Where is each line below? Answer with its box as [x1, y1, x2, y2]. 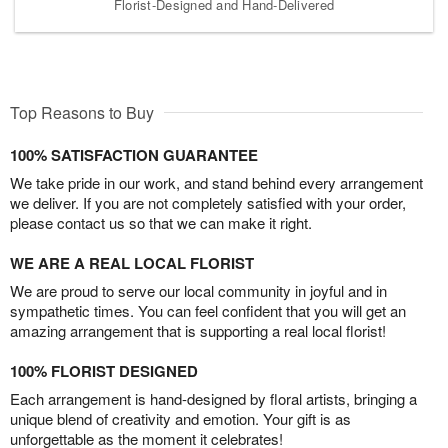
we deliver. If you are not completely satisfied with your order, [10, 191, 406, 213]
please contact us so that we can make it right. [10, 211, 312, 233]
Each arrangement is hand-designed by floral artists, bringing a [10, 387, 417, 409]
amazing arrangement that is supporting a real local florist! [10, 319, 386, 341]
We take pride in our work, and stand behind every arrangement [10, 171, 423, 193]
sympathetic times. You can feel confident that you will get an [10, 299, 406, 321]
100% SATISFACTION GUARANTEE [10, 143, 258, 166]
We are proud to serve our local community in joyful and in [10, 279, 387, 301]
